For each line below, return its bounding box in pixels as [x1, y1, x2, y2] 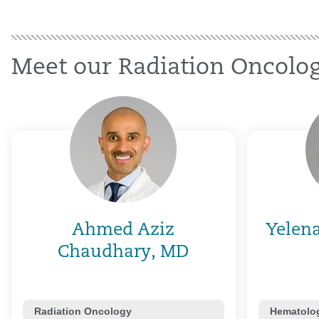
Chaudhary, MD [58, 244, 189, 261]
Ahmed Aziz [72, 221, 175, 239]
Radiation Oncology [34, 305, 132, 317]
